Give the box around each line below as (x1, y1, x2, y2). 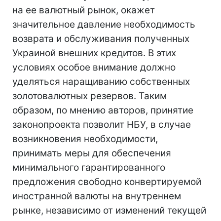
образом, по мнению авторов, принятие (12, 104, 193, 116)
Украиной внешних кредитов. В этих (12, 47, 176, 59)
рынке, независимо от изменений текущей (12, 204, 206, 216)
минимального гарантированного (12, 161, 165, 173)
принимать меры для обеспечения (12, 147, 171, 159)
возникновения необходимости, (12, 133, 158, 145)
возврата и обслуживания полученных (12, 33, 189, 44)
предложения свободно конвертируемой (12, 176, 201, 187)
